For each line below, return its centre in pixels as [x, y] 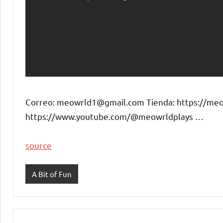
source [39, 145]
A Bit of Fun [52, 174]
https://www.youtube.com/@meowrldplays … [114, 116]
